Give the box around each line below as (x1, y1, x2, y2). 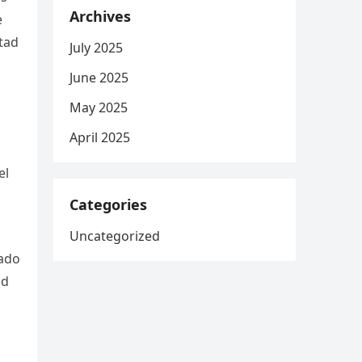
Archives (69, 6, 131, 26)
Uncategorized (69, 227, 160, 245)
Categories (69, 195, 147, 214)
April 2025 (69, 128, 130, 146)
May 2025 (69, 99, 128, 116)
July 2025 (69, 39, 123, 57)
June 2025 (69, 69, 128, 86)
